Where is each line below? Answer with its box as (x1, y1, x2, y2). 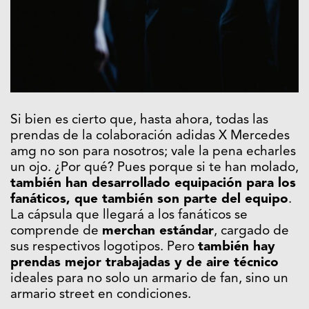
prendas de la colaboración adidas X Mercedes (10, 130, 290, 143)
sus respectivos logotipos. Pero (10, 241, 198, 255)
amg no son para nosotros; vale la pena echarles (10, 146, 296, 159)
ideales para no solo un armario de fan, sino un (10, 272, 288, 286)
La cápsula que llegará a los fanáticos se (10, 209, 248, 223)
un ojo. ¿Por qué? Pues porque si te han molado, (10, 161, 299, 175)
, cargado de (214, 225, 289, 239)
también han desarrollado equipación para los (10, 177, 296, 191)
